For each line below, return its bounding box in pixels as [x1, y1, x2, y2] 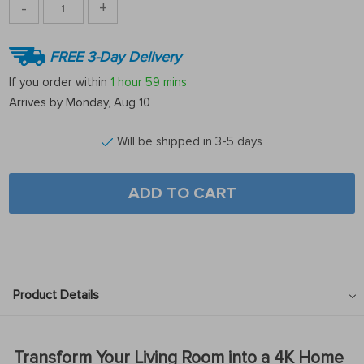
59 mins [145, 74, 187, 89]
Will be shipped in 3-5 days [117, 134, 262, 149]
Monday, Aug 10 [66, 95, 150, 110]
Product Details [13, 287, 99, 303]
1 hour [110, 74, 142, 89]
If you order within [9, 74, 110, 89]
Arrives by [9, 95, 66, 110]
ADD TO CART [128, 184, 236, 203]
